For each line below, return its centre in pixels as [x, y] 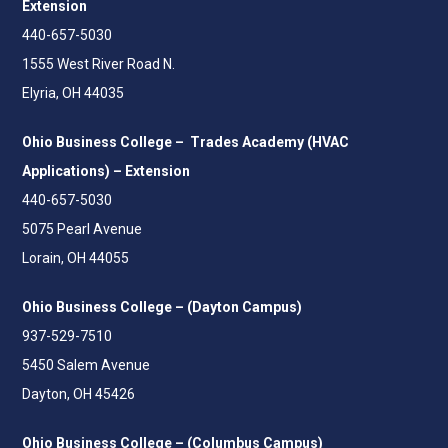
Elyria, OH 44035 [73, 92]
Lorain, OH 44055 [75, 257]
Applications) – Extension [106, 170]
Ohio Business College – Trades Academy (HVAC [185, 141]
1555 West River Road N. [98, 63]
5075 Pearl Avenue [82, 228]
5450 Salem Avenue [86, 364]
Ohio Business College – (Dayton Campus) [162, 306]
